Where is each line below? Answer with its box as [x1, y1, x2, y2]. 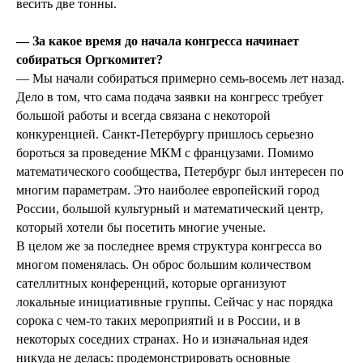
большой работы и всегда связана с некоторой [16, 109, 271, 123]
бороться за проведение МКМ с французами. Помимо [16, 146, 314, 160]
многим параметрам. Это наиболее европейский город [16, 183, 319, 198]
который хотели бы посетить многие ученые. [16, 220, 266, 235]
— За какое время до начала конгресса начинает [16, 34, 299, 49]
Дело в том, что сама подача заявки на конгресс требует [16, 90, 323, 105]
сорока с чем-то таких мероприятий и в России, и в [16, 314, 301, 328]
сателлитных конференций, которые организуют [16, 276, 286, 291]
